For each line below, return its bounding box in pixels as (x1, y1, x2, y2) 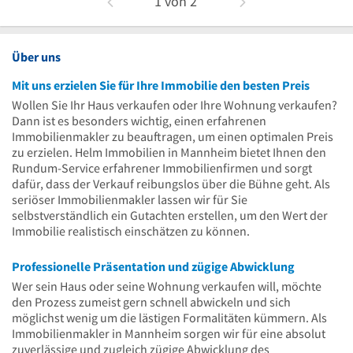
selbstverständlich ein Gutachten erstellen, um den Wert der (12, 206, 328, 223)
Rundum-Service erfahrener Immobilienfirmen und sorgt (12, 159, 312, 176)
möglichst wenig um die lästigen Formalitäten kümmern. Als (12, 309, 327, 325)
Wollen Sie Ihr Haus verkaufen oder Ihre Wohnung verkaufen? (12, 96, 337, 113)
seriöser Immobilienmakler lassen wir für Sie (12, 191, 247, 207)
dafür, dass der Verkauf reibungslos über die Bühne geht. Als (12, 175, 330, 191)
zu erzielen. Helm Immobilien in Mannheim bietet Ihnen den (12, 143, 326, 160)
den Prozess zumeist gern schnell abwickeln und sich (12, 293, 291, 310)
